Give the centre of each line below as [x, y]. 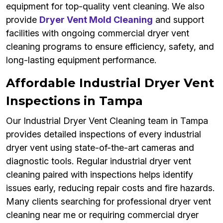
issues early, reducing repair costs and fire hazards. [110, 188]
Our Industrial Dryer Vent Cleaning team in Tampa [107, 121]
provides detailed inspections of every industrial [104, 134]
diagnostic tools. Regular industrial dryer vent [99, 161]
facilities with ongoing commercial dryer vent [98, 33]
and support [178, 20]
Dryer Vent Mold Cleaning [96, 20]
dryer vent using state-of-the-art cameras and [100, 148]
